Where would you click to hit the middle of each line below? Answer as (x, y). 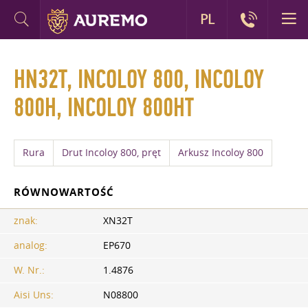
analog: (31, 245)
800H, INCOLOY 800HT (104, 108)
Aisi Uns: (34, 295)
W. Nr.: (29, 270)
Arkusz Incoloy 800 (221, 153)
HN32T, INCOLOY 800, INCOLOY (139, 80)
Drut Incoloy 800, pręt (111, 153)
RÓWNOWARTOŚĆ (64, 192)
